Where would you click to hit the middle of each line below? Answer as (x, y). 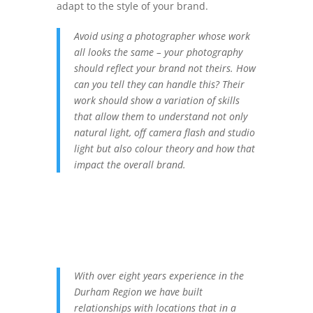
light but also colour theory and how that (164, 148)
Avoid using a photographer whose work (162, 36)
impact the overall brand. (130, 165)
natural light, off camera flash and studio (164, 132)
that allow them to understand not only (160, 116)
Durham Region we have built (138, 292)
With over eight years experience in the (159, 276)
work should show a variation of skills (156, 100)
